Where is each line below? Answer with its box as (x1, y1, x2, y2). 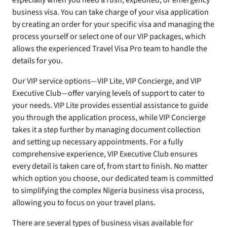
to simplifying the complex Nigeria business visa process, (12, 185, 204, 197)
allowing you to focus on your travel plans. (12, 197, 156, 209)
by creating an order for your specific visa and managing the (12, 19, 214, 30)
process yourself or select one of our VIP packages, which (12, 31, 206, 43)
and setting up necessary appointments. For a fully (12, 136, 183, 148)
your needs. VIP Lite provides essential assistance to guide (12, 100, 208, 111)
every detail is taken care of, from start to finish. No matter (12, 161, 208, 172)
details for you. (12, 55, 63, 67)
